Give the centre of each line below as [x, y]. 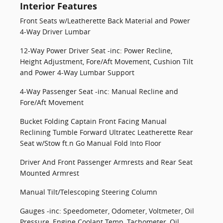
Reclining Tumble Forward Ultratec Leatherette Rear [107, 132]
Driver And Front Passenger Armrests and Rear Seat [106, 162]
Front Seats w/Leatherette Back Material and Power [105, 21]
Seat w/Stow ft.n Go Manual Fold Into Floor [91, 143]
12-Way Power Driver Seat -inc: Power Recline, [96, 51]
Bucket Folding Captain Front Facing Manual [93, 121]
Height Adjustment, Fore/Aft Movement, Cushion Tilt [107, 61]
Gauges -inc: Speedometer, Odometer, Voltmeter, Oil [107, 211]
